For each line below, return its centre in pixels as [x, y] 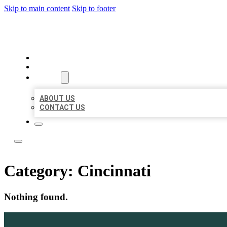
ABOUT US [57, 98]
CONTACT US [62, 107]
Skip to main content [37, 8]
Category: [41, 171]
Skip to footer [94, 8]
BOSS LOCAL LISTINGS [101, 33]
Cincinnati [114, 171]
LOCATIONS [56, 67]
